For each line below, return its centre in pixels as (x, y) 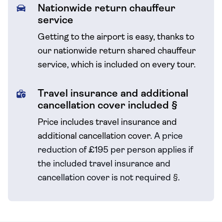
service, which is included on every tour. (117, 65)
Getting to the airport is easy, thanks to (116, 37)
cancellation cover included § (108, 106)
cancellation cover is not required (105, 178)
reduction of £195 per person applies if (115, 150)
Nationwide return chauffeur (107, 9)
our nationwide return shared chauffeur (117, 51)
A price (168, 137)
